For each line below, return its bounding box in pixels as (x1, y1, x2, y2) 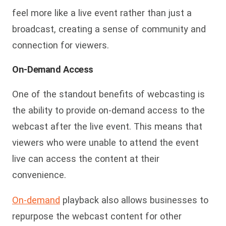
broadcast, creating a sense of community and (12, 24, 206, 35)
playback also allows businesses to (60, 195, 208, 206)
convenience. (12, 169, 66, 180)
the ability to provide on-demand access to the (12, 104, 205, 116)
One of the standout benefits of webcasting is (12, 88, 205, 99)
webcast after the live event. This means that (12, 121, 202, 132)
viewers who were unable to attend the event (12, 137, 199, 148)
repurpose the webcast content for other (12, 211, 182, 222)
